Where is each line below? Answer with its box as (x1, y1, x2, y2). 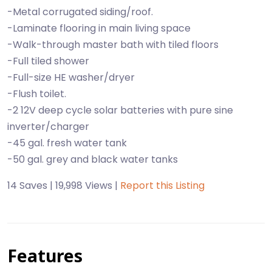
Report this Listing (120, 178, 205, 192)
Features (7, 244, 83, 267)
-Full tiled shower (7, 54, 89, 68)
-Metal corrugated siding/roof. (7, 5, 153, 19)
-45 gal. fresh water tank (7, 136, 127, 150)
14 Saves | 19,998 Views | (7, 178, 120, 192)
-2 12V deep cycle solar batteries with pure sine (7, 103, 233, 117)
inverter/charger (7, 120, 89, 134)
